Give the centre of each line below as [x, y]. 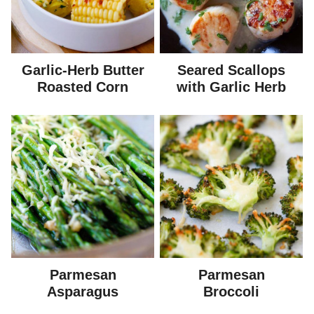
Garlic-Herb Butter [83, 70]
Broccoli [231, 292]
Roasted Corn [83, 87]
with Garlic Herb [231, 87]
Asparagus [83, 292]
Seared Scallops [231, 70]
